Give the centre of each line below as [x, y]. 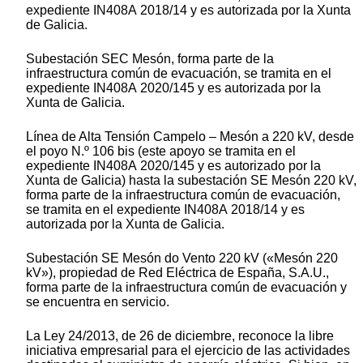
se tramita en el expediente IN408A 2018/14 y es [165, 209]
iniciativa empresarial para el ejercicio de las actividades [188, 350]
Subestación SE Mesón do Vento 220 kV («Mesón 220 [182, 258]
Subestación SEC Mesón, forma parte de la [150, 58]
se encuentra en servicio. [98, 301]
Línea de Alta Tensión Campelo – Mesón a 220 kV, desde [190, 136]
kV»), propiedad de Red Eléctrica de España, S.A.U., [177, 272]
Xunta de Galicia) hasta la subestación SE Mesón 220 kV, [191, 180]
